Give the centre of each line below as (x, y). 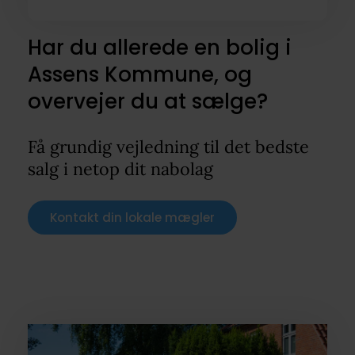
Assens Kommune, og (139, 74)
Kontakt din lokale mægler (132, 217)
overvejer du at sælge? (147, 101)
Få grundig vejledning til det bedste (168, 146)
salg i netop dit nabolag (120, 168)
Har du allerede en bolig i (159, 47)
